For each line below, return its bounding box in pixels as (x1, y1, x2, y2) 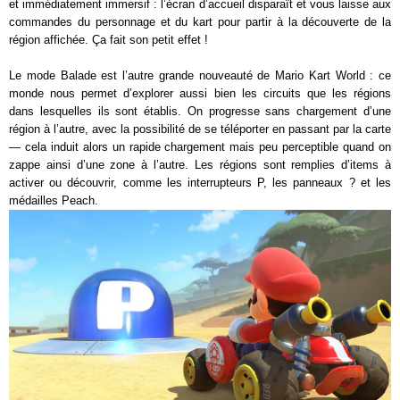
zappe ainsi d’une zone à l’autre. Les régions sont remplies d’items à (9, 157, 391, 171)
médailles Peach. (9, 193, 98, 207)
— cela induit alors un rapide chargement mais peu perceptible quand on (9, 139, 391, 154)
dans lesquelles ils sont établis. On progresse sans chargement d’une (9, 104, 391, 118)
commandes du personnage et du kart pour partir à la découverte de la (9, 14, 391, 29)
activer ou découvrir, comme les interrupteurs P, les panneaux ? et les (9, 175, 391, 189)
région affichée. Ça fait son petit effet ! (9, 32, 208, 46)
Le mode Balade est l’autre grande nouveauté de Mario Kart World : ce (9, 68, 391, 82)
